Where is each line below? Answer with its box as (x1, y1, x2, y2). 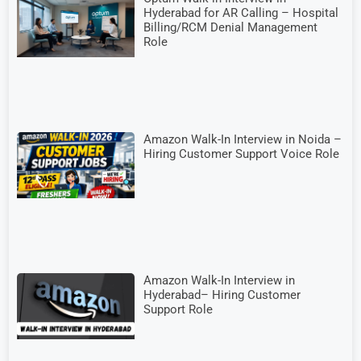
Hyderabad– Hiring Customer (143, 288, 301, 303)
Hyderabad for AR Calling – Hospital (143, 5, 339, 20)
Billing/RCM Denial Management (143, 19, 318, 35)
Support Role (143, 302, 214, 317)
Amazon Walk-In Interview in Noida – (143, 132, 342, 147)
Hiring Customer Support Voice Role (143, 147, 340, 161)
